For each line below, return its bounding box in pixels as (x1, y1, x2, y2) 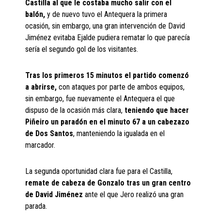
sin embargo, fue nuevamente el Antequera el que (25, 94, 175, 103)
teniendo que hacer (124, 106, 189, 115)
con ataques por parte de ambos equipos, (57, 82, 185, 92)
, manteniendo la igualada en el (73, 129, 165, 138)
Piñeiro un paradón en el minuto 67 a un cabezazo (25, 117, 190, 126)
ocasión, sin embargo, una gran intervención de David (25, 21, 186, 31)
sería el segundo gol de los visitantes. (25, 45, 139, 54)
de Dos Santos (25, 129, 74, 138)
